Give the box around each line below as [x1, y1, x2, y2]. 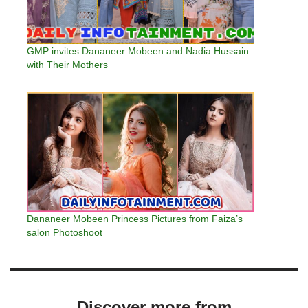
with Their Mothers [27, 59, 108, 71]
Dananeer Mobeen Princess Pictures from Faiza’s [27, 212, 243, 224]
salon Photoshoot [27, 226, 102, 238]
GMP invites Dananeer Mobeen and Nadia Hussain [27, 45, 249, 57]
